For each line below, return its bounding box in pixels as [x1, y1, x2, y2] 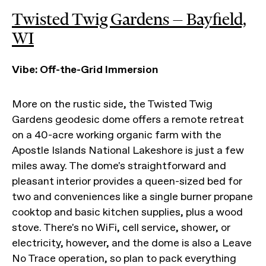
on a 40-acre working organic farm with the [12, 128, 221, 141]
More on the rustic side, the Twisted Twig [12, 97, 213, 110]
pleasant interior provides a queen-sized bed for [12, 175, 242, 188]
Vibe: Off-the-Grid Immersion [12, 63, 158, 76]
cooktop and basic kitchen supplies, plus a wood [12, 205, 243, 218]
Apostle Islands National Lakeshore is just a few [12, 144, 244, 157]
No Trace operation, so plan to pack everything [12, 252, 236, 265]
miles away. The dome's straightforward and [12, 159, 226, 172]
